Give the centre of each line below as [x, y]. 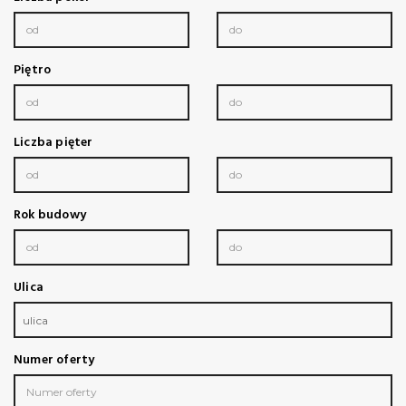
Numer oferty [54, 360]
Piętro [33, 70]
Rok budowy [50, 215]
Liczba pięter [53, 142]
